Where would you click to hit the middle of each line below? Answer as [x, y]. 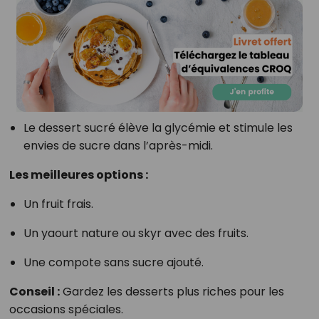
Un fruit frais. [58, 204]
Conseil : [34, 291]
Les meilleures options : [78, 174]
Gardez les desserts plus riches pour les [172, 291]
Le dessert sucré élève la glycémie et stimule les [158, 127]
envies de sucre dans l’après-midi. [118, 145]
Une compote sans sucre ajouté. [113, 262]
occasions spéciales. [66, 309]
